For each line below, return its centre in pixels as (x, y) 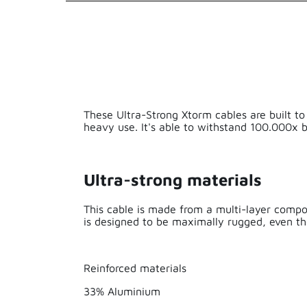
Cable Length (270, 190)
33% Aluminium (122, 291)
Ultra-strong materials (173, 179)
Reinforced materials (135, 268)
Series (270, 53)
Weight (270, 121)
